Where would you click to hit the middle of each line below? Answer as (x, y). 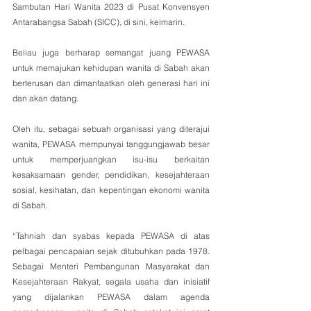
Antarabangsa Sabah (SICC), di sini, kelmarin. (99, 22)
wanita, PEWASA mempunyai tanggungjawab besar (111, 144)
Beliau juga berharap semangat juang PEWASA (111, 52)
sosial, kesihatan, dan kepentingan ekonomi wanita (111, 190)
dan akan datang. (45, 98)
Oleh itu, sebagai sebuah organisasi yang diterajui (111, 129)
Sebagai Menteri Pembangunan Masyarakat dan (111, 266)
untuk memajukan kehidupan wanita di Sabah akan (111, 68)
